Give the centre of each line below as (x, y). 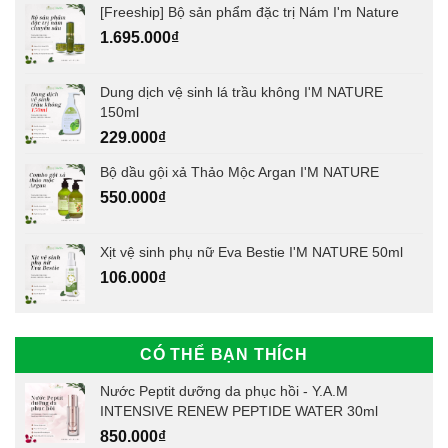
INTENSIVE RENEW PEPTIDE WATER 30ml (239, 410)
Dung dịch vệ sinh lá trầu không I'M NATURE (241, 91)
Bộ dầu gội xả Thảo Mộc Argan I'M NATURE (239, 171)
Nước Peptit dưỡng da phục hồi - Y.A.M (224, 390)
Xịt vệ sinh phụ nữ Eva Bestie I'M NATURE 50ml (251, 251)
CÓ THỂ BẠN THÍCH (224, 354)
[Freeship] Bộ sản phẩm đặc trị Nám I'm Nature (249, 11)
